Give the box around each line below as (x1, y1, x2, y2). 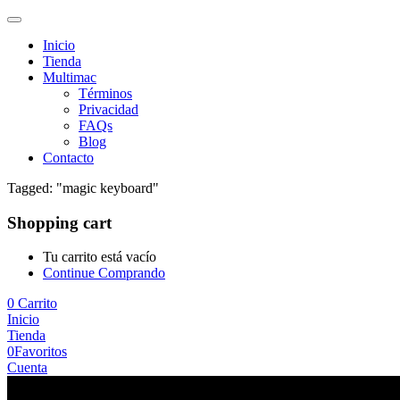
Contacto (43, 150, 94, 165)
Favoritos (14, 344, 67, 360)
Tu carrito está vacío (43, 249, 156, 265)
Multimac (43, 70, 96, 85)
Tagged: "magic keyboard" (7, 180, 159, 196)
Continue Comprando (43, 265, 165, 281)
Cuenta (7, 360, 47, 376)
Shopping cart (7, 212, 112, 232)
